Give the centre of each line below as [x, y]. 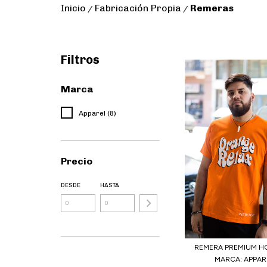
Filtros [80, 60]
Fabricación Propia [138, 8]
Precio [77, 161]
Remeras [212, 8]
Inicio [73, 8]
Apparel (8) [97, 113]
